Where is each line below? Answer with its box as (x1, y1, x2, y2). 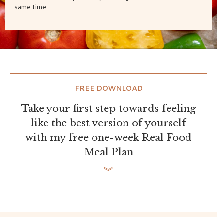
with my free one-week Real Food (25, 132, 192, 144)
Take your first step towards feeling (21, 103, 196, 115)
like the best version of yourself (31, 117, 186, 129)
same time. (15, 2, 47, 12)
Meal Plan (84, 146, 133, 158)
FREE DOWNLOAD (74, 83, 143, 93)
